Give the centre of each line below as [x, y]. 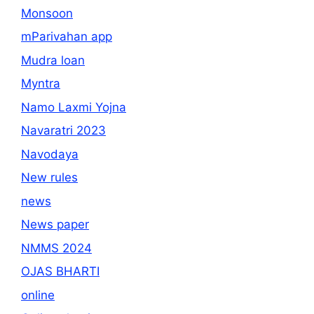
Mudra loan [53, 60]
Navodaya [50, 154]
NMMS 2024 [56, 248]
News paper [55, 225]
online [38, 295]
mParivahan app [67, 37]
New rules [49, 178]
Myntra [41, 84]
